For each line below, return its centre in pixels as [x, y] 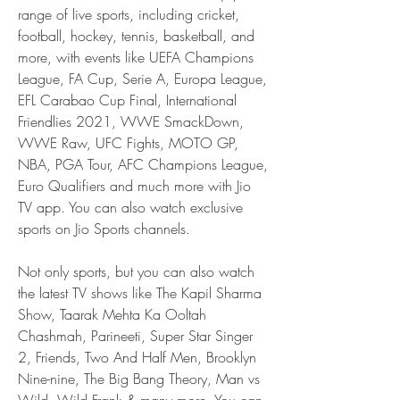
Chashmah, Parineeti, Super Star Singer [135, 336]
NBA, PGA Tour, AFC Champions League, [143, 164]
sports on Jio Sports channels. [104, 229]
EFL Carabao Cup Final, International [127, 100]
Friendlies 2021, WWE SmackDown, [131, 121]
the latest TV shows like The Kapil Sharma [140, 293]
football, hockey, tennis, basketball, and [136, 36]
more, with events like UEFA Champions [136, 57]
